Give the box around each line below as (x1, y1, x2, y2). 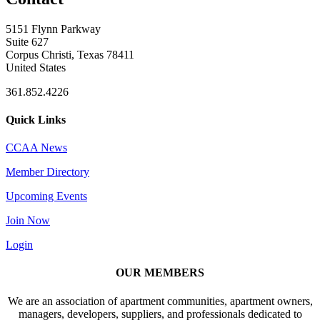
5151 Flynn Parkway (6, 22, 101, 35)
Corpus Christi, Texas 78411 (6, 48, 134, 61)
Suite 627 (6, 35, 49, 48)
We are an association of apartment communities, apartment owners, (7, 294, 313, 307)
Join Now (6, 214, 50, 227)
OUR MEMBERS (116, 266, 204, 279)
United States (6, 61, 66, 74)
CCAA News (6, 141, 67, 154)
